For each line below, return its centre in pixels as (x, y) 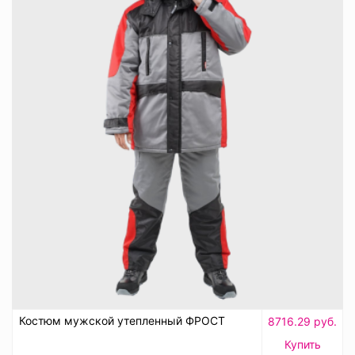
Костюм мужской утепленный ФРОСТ (122, 321)
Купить (302, 344)
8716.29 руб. (302, 321)
